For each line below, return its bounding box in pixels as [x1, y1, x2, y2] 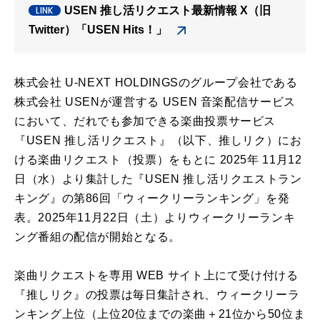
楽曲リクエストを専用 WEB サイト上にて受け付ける [14, 269, 299, 282]
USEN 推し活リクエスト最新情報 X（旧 [64, 4, 271, 17]
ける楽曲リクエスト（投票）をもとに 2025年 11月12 [14, 154, 302, 166]
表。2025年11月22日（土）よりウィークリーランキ [14, 211, 296, 224]
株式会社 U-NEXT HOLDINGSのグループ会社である [14, 76, 298, 89]
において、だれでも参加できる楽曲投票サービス [14, 115, 276, 128]
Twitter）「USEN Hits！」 [29, 24, 167, 36]
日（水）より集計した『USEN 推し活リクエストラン [14, 173, 302, 186]
